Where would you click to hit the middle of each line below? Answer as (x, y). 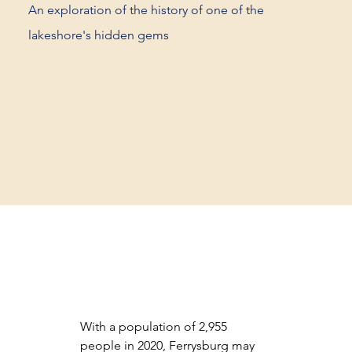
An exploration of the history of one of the (146, 10)
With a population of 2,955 (155, 327)
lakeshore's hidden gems (98, 35)
